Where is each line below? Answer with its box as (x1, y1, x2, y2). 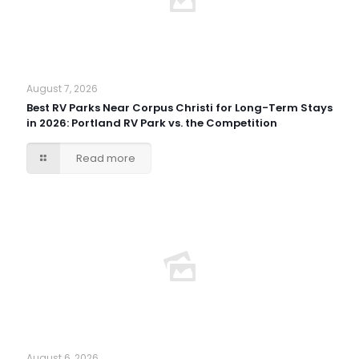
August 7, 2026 (26, 82, 98, 95)
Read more (76, 151, 136, 166)
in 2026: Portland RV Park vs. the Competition (26, 115, 277, 131)
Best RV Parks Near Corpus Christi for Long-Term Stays (26, 100, 333, 115)
